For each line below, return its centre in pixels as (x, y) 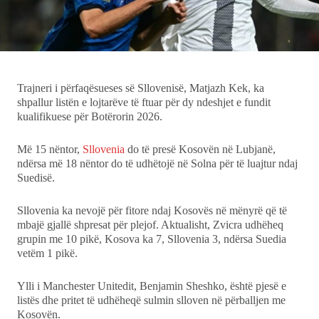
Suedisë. (36, 177)
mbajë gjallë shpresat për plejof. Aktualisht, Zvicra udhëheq (150, 224)
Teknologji (55, 51)
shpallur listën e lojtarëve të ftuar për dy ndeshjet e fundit (144, 102)
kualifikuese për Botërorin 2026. (90, 116)
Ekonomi (50, 15)
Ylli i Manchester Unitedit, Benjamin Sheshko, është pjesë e (152, 286)
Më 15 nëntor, (50, 149)
